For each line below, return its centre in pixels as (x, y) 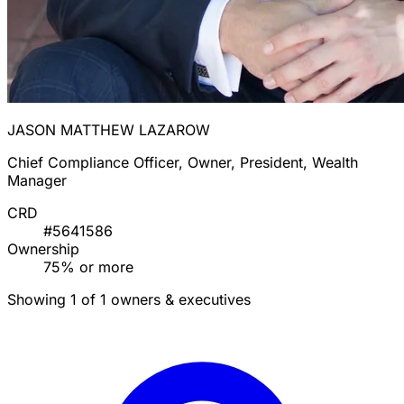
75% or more (88, 267)
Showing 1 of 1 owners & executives (129, 300)
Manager (37, 181)
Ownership (43, 249)
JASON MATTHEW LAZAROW (109, 130)
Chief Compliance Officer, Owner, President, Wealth (183, 163)
